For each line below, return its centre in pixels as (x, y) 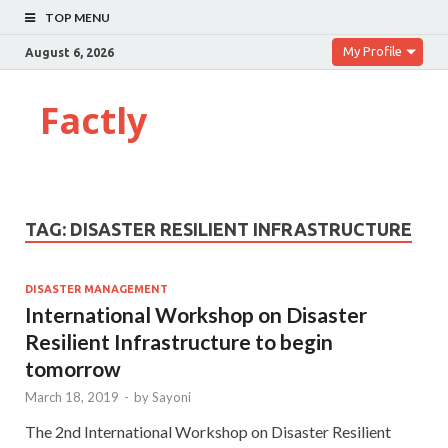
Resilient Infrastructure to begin (179, 341)
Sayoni (171, 396)
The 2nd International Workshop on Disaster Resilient (208, 431)
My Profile (372, 51)
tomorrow (73, 368)
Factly (93, 120)
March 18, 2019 (72, 396)
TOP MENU (77, 17)
